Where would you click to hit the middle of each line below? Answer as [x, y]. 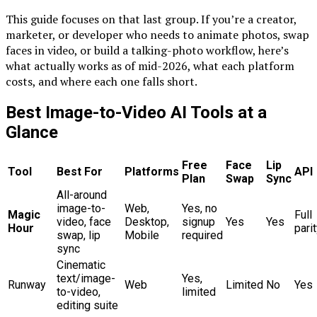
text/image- [86, 279]
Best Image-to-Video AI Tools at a [136, 113]
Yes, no [200, 209]
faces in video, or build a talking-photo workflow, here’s [147, 50]
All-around [82, 195]
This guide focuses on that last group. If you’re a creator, [151, 19]
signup [198, 222]
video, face [84, 222]
